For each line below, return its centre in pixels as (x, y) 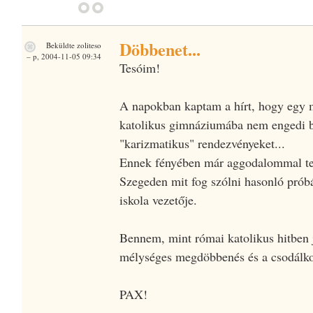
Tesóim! (139, 67)
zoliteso (89, 45)
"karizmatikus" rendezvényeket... (202, 143)
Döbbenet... (160, 49)
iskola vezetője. (158, 199)
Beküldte (60, 45)
